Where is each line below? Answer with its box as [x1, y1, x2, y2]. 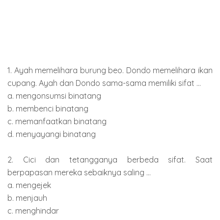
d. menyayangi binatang [7, 129, 96, 139]
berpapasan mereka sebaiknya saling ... [7, 167, 151, 177]
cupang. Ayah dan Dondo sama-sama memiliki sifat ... [7, 78, 201, 88]
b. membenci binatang [7, 103, 88, 113]
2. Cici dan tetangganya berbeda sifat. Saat [7, 154, 213, 165]
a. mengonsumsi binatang [7, 90, 101, 101]
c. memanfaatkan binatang [7, 116, 107, 126]
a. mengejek [7, 180, 51, 190]
